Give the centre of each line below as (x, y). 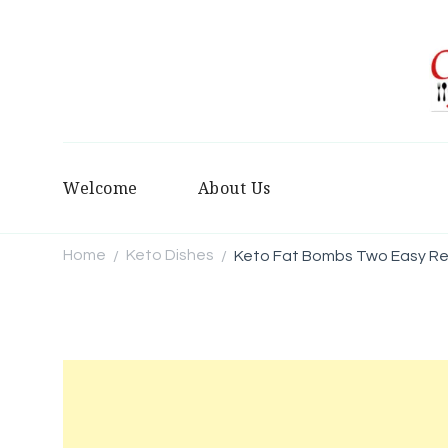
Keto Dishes (170, 255)
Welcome (100, 187)
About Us (234, 187)
